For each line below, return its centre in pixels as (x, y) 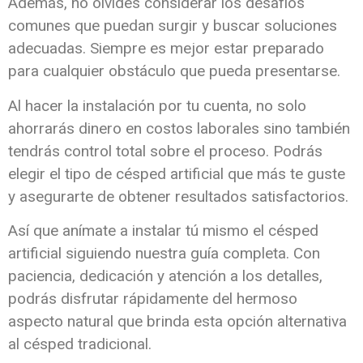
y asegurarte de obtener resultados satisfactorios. (178, 196)
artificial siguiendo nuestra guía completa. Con (164, 254)
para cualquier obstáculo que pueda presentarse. (174, 71)
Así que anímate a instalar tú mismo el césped (163, 231)
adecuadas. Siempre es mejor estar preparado (166, 49)
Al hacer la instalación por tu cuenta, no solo (157, 105)
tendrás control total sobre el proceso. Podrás (165, 151)
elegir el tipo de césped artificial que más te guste (177, 173)
